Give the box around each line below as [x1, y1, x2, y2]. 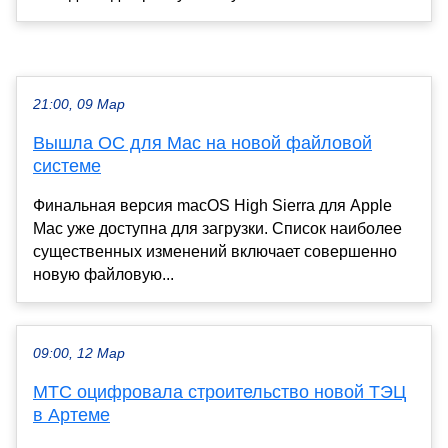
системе [33, 155, 101, 176]
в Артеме [33, 404, 110, 425]
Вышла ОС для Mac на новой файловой [33, 132, 372, 153]
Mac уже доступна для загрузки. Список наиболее [33, 219, 402, 237]
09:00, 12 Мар [33, 345, 125, 361]
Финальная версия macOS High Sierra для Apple [33, 196, 392, 214]
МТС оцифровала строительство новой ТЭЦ [33, 381, 406, 402]
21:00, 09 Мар [33, 96, 125, 112]
